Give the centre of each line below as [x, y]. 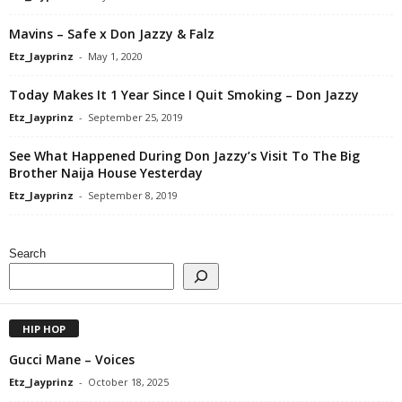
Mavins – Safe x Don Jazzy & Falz [112, 34]
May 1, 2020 [115, 56]
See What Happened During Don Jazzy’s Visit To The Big [184, 156]
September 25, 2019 [135, 117]
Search [27, 253]
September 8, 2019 [133, 195]
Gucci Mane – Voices [72, 359]
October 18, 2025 [128, 381]
